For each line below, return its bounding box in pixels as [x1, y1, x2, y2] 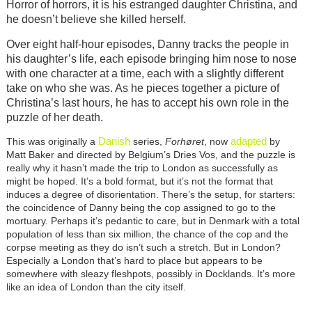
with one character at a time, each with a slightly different [6, 68, 283, 80]
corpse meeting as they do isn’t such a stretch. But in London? [6, 242, 281, 253]
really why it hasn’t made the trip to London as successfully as [6, 162, 278, 174]
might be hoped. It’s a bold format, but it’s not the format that [6, 175, 273, 187]
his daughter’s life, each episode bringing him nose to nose [6, 53, 297, 65]
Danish [97, 135, 130, 148]
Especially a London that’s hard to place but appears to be [6, 255, 263, 267]
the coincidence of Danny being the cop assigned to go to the [6, 202, 276, 214]
